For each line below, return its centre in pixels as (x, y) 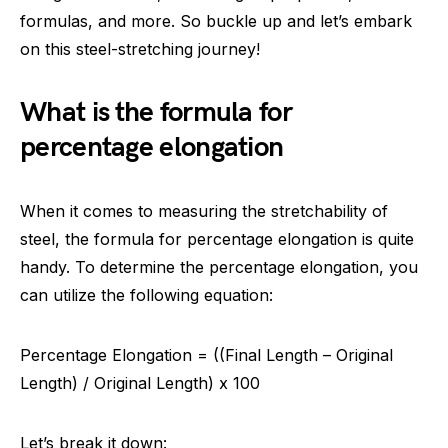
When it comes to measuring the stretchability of (204, 211)
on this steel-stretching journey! (140, 49)
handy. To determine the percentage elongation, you (219, 267)
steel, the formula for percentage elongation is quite (217, 239)
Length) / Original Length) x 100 (140, 383)
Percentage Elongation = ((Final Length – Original (206, 355)
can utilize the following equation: (146, 295)
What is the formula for (156, 112)
